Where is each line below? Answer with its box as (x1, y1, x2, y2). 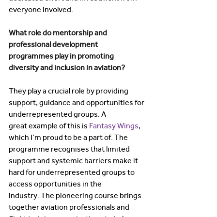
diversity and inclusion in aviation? (9, 63, 126, 72)
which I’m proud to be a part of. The (9, 133, 129, 142)
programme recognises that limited (9, 144, 131, 154)
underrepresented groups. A (9, 109, 108, 119)
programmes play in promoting (9, 51, 115, 61)
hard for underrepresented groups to (9, 168, 136, 177)
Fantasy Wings (89, 121, 139, 130)
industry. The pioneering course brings (9, 191, 143, 200)
